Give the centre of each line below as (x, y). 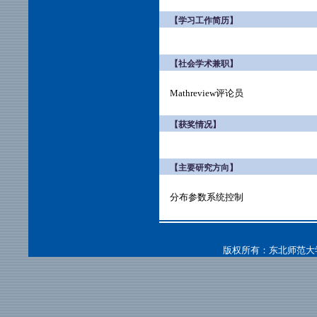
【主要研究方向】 (204, 168)
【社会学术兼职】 (204, 64)
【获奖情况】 (195, 125)
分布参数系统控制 (207, 197)
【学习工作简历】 (204, 21)
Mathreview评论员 (207, 93)
